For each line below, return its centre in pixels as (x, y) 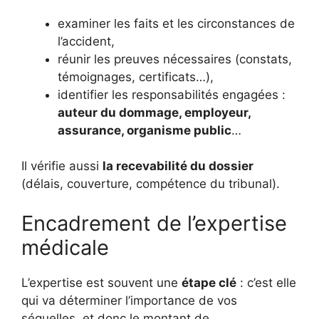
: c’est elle (266, 282)
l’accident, (86, 41)
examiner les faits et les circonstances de (176, 23)
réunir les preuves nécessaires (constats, (175, 59)
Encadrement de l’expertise (154, 223)
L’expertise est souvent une (101, 282)
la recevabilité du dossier (178, 166)
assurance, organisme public (145, 130)
